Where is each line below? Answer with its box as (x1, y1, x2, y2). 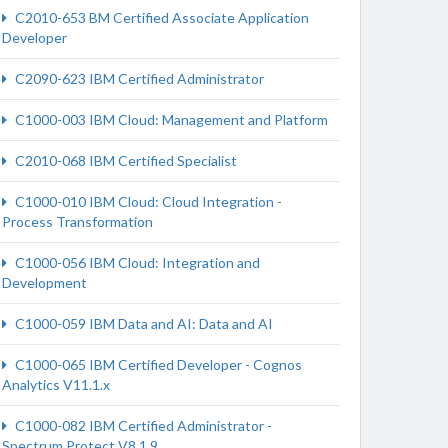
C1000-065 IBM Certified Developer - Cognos (12, 356, 302, 373)
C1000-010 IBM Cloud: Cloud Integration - (12, 193, 282, 210)
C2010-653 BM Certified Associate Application (12, 9, 309, 26)
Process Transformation (2, 213, 153, 230)
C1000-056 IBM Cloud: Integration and (12, 254, 260, 271)
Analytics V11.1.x (2, 376, 110, 393)
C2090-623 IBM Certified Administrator (12, 70, 264, 87)
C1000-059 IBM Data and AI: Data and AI (12, 315, 273, 332)
